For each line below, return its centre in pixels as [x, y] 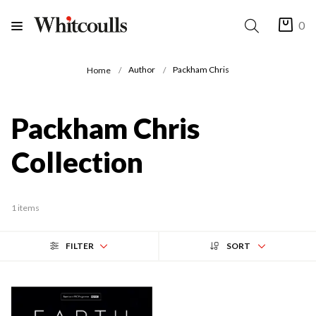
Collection [77, 162]
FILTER [80, 245]
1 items [25, 207]
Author [142, 70]
